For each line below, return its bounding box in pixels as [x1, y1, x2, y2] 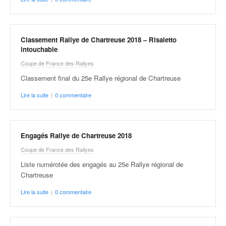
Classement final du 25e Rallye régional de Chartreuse [21, 73, 181, 83]
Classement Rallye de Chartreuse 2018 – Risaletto [21, 35, 177, 44]
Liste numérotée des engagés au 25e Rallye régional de [21, 159, 183, 169]
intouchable [21, 44, 58, 54]
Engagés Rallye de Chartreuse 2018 [21, 131, 132, 140]
